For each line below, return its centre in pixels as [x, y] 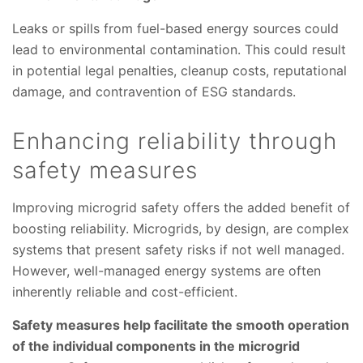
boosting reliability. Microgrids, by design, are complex [181, 229]
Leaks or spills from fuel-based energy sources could [175, 29]
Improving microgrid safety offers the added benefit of [181, 208]
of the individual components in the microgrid [156, 346]
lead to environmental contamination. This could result [179, 50]
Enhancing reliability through [175, 141]
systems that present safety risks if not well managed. [178, 250]
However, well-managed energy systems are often [167, 271]
